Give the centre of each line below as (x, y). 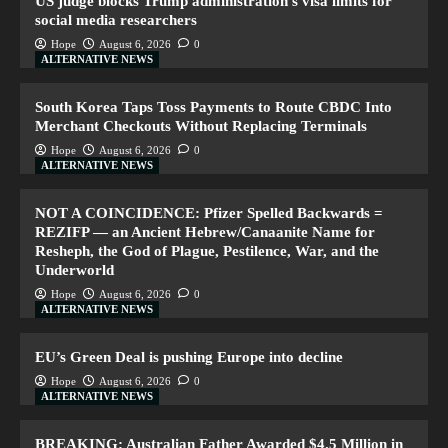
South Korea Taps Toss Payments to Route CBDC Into (213, 106)
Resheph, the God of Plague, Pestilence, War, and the (207, 250)
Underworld (74, 269)
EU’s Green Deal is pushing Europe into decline (189, 356)
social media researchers (116, 19)
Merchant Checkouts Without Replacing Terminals (201, 125)
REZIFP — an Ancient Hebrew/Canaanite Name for (205, 231)
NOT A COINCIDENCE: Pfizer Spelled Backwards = (209, 212)
